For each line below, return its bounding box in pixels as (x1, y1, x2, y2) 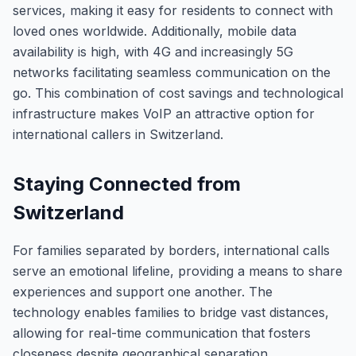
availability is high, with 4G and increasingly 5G (13, 44, 293, 60)
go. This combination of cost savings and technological (13, 85, 343, 101)
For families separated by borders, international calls (13, 242, 330, 258)
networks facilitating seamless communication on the (13, 64, 331, 80)
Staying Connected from (13, 172, 241, 195)
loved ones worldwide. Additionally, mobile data (13, 23, 296, 39)
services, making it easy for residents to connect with (13, 2, 333, 18)
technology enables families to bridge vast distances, (13, 304, 329, 320)
